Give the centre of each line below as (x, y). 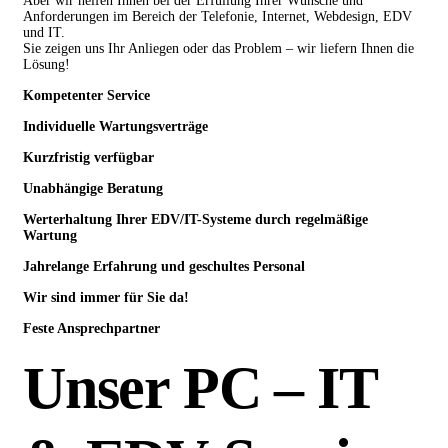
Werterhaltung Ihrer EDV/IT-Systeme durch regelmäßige (195, 219)
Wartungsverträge (153, 126)
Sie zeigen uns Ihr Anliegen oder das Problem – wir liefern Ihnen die (218, 48)
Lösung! (46, 64)
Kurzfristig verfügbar (88, 157)
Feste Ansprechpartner (91, 328)
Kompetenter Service (86, 95)
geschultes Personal (247, 266)
